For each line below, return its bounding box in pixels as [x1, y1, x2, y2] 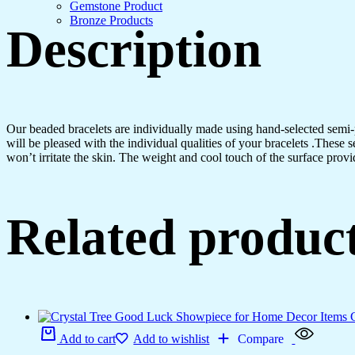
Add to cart [59, 331, 116, 345]
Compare [238, 331, 284, 345]
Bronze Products [70, 13, 153, 27]
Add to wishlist [133, 331, 210, 345]
